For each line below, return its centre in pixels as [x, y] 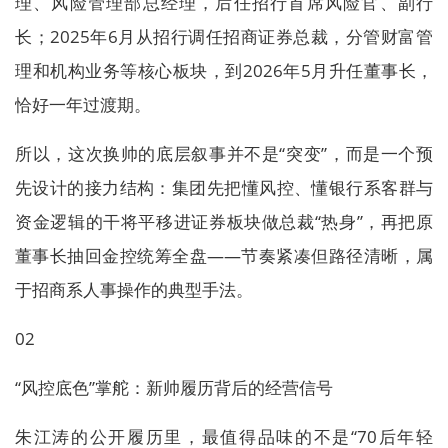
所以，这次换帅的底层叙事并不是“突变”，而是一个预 [224, 153]
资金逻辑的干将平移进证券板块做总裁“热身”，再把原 [224, 221]
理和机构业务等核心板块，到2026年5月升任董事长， [224, 70]
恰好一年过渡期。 [83, 104]
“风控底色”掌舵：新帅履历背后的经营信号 [174, 387]
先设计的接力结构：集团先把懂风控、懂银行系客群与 [224, 187]
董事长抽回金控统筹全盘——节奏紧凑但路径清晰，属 [224, 255]
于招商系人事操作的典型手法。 [134, 289]
